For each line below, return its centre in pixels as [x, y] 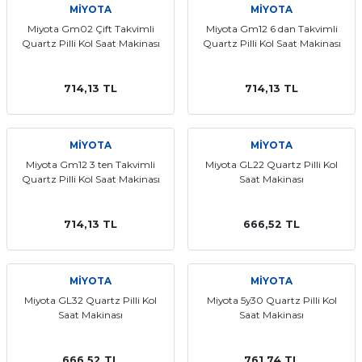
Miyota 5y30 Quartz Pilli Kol [271, 300]
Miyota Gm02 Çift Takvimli [90, 29]
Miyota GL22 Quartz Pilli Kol [271, 164]
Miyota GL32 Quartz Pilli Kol [90, 300]
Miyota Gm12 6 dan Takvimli [271, 29]
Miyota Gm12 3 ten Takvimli [90, 164]
